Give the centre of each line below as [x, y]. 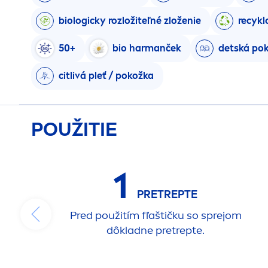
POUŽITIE [74, 129]
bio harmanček [147, 48]
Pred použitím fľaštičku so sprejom [156, 215]
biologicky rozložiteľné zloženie [130, 20]
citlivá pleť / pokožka [106, 75]
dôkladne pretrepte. [156, 230]
